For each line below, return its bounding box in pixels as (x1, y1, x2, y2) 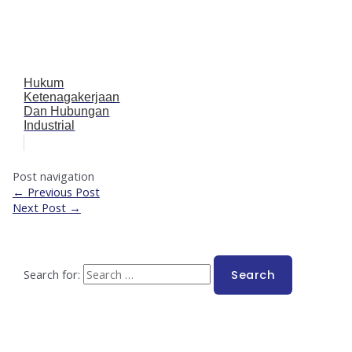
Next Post (12, 199, 69, 215)
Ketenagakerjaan (24, 90, 120, 104)
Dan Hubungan (24, 104, 110, 118)
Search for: (24, 266, 81, 282)
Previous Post (24, 183, 100, 200)
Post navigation (12, 167, 94, 184)
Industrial (24, 118, 75, 132)
